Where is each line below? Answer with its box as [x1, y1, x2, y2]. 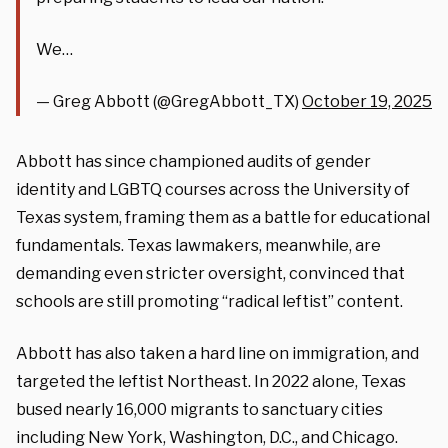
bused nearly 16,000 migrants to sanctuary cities [16, 399, 383, 419]
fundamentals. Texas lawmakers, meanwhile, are [16, 235, 381, 255]
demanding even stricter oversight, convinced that [16, 263, 405, 283]
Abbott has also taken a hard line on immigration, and [16, 343, 419, 363]
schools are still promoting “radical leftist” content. [16, 291, 403, 311]
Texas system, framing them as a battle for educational [16, 207, 430, 227]
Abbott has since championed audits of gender [16, 151, 371, 171]
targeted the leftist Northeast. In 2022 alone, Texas [16, 371, 406, 391]
